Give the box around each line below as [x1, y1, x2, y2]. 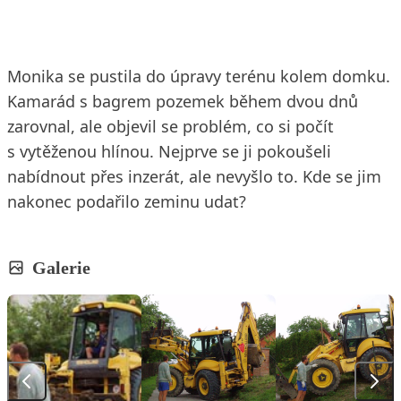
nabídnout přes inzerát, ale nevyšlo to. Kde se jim [7, 166, 381, 187]
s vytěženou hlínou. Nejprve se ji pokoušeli [7, 141, 331, 162]
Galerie [32, 258, 90, 277]
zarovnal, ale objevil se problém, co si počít [7, 115, 334, 137]
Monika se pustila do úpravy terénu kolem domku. [7, 65, 390, 87]
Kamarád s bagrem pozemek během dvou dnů [7, 90, 358, 112]
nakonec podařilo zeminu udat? [7, 191, 246, 212]
